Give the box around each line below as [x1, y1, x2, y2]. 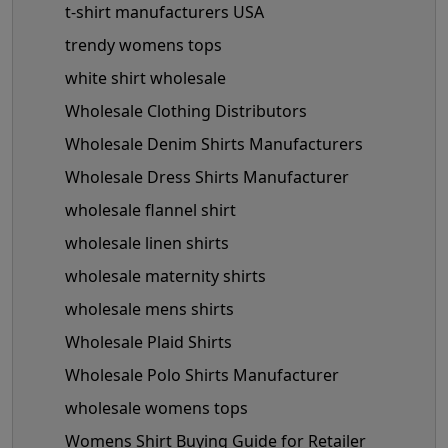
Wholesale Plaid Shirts [65, 330, 232, 353]
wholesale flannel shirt [65, 198, 236, 221]
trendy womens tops [65, 33, 222, 56]
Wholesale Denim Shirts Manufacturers [65, 132, 363, 155]
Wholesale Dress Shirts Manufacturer [65, 165, 349, 188]
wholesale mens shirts [65, 297, 234, 320]
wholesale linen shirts [65, 231, 229, 254]
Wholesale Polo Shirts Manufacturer [65, 363, 339, 386]
